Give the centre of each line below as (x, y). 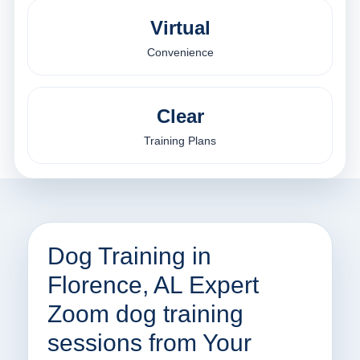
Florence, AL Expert (153, 285)
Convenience (180, 53)
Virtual (180, 28)
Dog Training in (129, 256)
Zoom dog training (145, 314)
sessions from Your (149, 343)
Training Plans (180, 141)
